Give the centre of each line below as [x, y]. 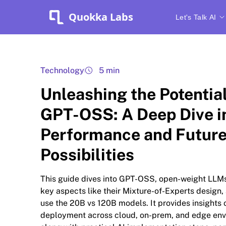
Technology [62, 70]
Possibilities [87, 155]
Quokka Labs [101, 17]
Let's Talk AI [196, 17]
